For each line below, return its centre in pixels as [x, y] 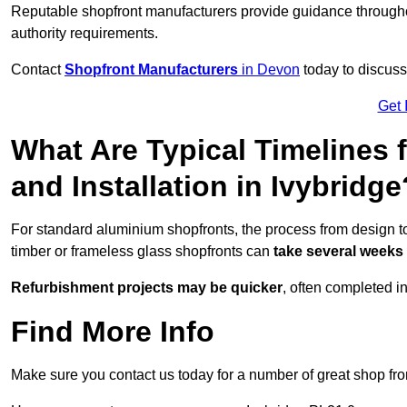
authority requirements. [84, 34]
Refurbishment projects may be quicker [147, 288]
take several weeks [338, 252]
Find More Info [113, 332]
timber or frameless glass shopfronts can [142, 252]
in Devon [269, 70]
